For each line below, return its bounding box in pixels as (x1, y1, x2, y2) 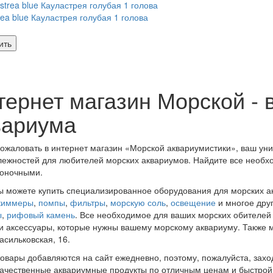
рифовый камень (6, 208, 75, 221)
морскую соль (110, 196, 166, 209)
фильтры (69, 196, 105, 209)
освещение (170, 196, 218, 209)
